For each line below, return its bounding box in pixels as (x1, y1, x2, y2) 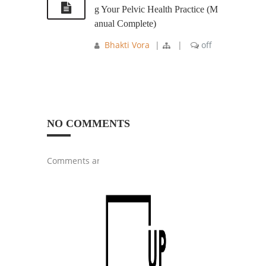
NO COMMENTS (47, 118, 130, 130)
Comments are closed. (47, 155, 135, 167)
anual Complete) (94, 18, 156, 29)
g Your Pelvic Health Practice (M (94, 4, 218, 15)
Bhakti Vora (104, 39, 150, 51)
